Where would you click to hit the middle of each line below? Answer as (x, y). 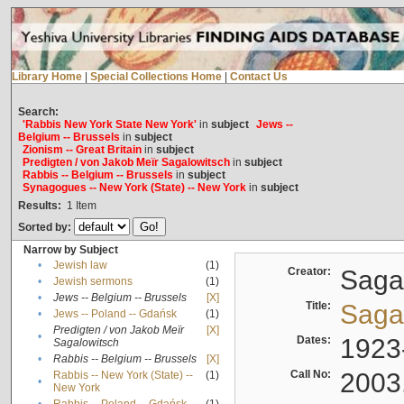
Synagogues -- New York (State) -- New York (134, 188)
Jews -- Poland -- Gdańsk (115, 314)
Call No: (313, 375)
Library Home (46, 77)
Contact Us (258, 77)
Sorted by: (46, 228)
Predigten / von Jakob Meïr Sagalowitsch (126, 163)
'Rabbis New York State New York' (109, 125)
